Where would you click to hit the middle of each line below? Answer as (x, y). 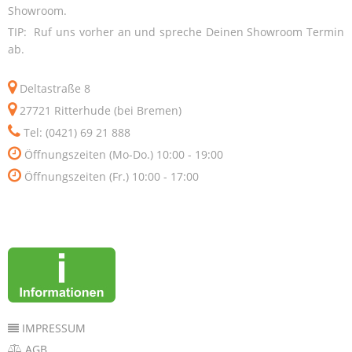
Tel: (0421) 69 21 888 (75, 132)
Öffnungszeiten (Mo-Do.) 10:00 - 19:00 (122, 154)
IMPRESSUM (52, 328)
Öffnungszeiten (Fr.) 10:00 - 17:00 (110, 176)
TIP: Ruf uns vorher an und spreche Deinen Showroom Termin (176, 32)
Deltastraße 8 (53, 88)
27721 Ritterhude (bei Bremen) (99, 110)
